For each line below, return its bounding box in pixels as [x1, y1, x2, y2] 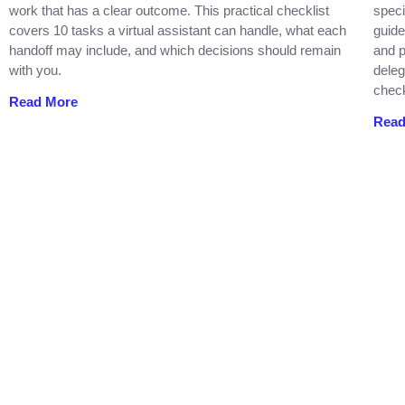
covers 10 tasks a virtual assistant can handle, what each [9, 22, 346, 38]
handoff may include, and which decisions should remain [9, 42, 341, 58]
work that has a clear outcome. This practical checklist [9, 2, 329, 18]
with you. [9, 61, 61, 78]
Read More [9, 93, 78, 109]
